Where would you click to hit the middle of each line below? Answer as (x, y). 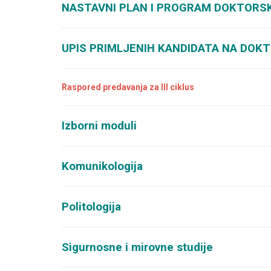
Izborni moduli (99, 126)
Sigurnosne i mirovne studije (137, 247)
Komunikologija (102, 166)
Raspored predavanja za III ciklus (128, 87)
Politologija (91, 207)
